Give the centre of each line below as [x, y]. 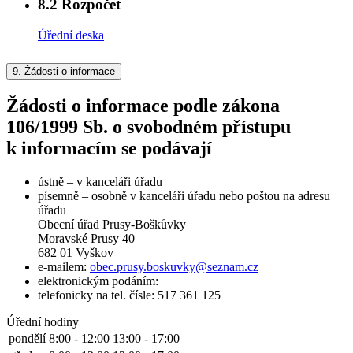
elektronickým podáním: [98, 281]
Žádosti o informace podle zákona [143, 105]
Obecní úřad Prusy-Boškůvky [112, 224]
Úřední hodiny [43, 321]
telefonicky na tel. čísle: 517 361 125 [129, 295]
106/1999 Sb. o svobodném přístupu [149, 126]
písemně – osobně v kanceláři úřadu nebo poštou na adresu [184, 195]
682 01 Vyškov [76, 252]
